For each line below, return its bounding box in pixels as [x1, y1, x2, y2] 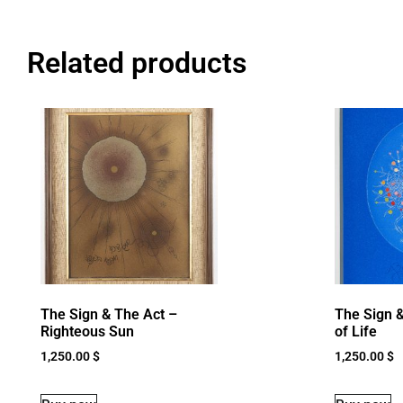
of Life [334, 323, 377, 341]
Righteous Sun [40, 323, 134, 341]
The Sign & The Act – [40, 306, 177, 324]
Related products [27, 45, 246, 80]
